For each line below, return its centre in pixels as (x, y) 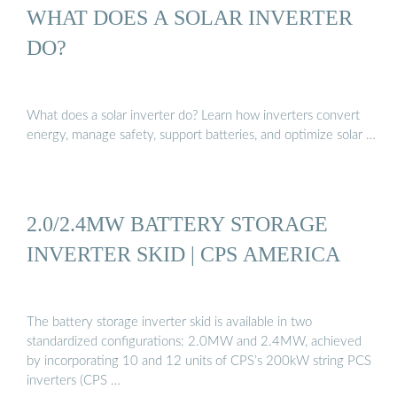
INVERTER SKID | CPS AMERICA (183, 253)
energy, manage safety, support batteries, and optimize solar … (201, 136)
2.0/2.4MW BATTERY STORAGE (177, 223)
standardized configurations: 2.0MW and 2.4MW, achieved (194, 342)
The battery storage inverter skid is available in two (169, 323)
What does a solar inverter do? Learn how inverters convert (193, 116)
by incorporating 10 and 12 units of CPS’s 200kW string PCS (199, 362)
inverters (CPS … (74, 381)
